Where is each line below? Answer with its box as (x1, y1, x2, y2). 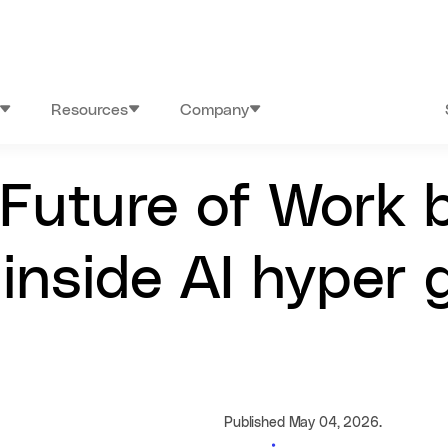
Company (180, 102, 250, 118)
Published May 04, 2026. (224, 416, 382, 430)
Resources (51, 102, 129, 118)
